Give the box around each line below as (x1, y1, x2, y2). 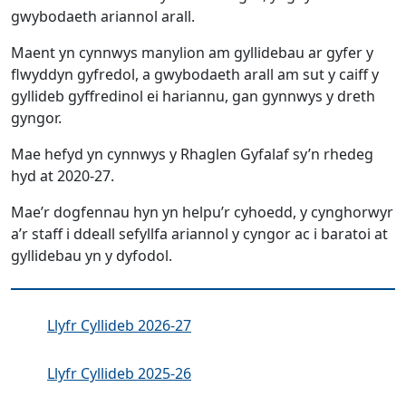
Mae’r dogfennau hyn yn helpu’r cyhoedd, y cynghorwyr (11, 202, 393, 223)
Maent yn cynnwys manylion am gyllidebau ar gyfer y (11, 43, 373, 63)
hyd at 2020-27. (11, 166, 114, 187)
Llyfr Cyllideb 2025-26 (47, 362, 191, 383)
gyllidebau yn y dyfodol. (11, 246, 172, 266)
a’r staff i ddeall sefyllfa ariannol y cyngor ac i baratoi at (11, 224, 388, 245)
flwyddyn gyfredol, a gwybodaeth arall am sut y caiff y (11, 64, 379, 85)
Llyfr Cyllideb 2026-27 (47, 314, 191, 335)
